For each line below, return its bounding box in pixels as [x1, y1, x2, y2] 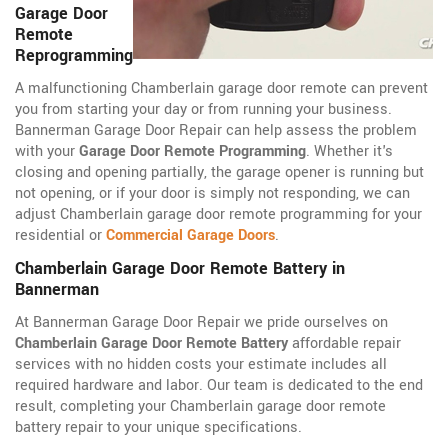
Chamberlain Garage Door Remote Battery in [15, 257, 345, 281]
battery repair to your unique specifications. [15, 417, 302, 439]
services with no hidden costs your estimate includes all [15, 354, 387, 376]
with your [15, 141, 79, 163]
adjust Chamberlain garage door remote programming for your [15, 204, 422, 226]
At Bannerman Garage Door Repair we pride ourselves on [15, 312, 388, 334]
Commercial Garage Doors [106, 225, 275, 247]
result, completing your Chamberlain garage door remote [15, 396, 386, 418]
